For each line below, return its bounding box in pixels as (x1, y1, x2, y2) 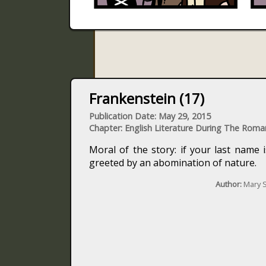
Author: (215, 179, 242, 189)
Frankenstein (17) (89, 88, 204, 108)
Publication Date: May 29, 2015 (89, 110, 211, 122)
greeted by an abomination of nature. (89, 156, 256, 169)
